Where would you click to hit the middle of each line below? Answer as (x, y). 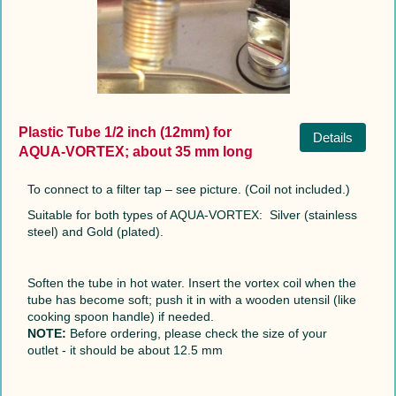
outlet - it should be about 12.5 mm (125, 350)
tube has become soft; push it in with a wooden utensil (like (191, 299)
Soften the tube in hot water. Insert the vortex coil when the (191, 282)
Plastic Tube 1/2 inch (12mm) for (125, 132)
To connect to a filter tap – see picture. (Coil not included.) (188, 189)
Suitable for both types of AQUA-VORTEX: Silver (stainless (192, 214)
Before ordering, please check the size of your (196, 333)
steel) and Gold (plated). (95, 231)
